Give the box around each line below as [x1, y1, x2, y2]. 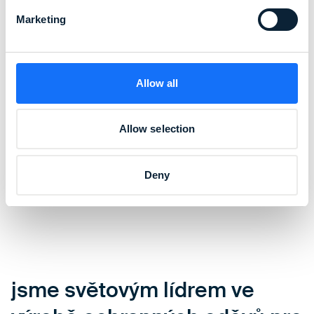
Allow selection [118, 123, 196, 135]
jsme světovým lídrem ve [11, 276, 254, 304]
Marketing [16, 13, 66, 25]
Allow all [135, 76, 179, 89]
